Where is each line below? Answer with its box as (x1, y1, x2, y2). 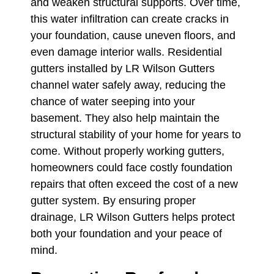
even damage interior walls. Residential (31, 46, 222, 59)
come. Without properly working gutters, (31, 145, 224, 158)
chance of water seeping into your (31, 95, 195, 108)
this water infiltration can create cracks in (31, 13, 229, 26)
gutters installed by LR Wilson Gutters (31, 62, 215, 75)
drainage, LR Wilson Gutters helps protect (31, 211, 235, 224)
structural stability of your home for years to (31, 128, 241, 141)
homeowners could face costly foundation (31, 161, 232, 174)
